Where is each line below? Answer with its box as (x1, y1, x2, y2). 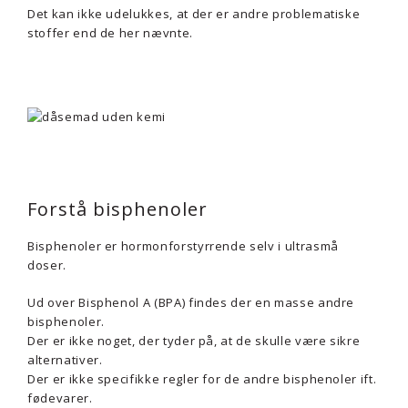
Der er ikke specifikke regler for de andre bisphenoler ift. (27, 371, 377, 387)
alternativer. (27, 352, 103, 368)
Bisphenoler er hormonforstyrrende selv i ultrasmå (27, 238, 339, 254)
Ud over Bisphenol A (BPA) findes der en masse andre (27, 294, 355, 311)
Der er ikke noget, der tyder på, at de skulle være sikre (27, 332, 361, 349)
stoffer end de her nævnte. (27, 25, 193, 41)
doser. (27, 257, 66, 273)
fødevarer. (27, 390, 93, 406)
